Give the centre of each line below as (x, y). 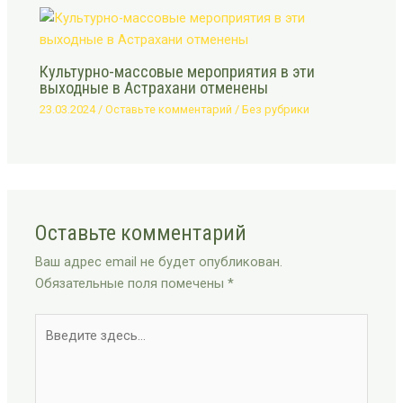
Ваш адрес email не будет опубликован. (159, 262)
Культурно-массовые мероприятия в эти (178, 71)
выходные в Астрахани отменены (154, 87)
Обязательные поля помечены (132, 284)
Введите (60, 324)
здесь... (57, 346)
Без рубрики (276, 109)
